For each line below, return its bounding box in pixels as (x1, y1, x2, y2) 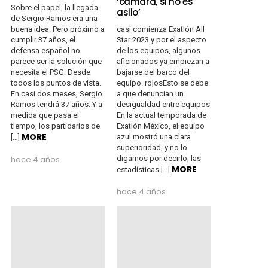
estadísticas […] (116, 165, 172, 174)
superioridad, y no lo (116, 142, 187, 152)
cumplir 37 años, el (11, 35, 75, 44)
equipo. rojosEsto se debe (116, 78, 208, 87)
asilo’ (116, 5, 141, 19)
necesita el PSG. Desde (11, 67, 90, 77)
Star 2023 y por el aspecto (116, 35, 206, 44)
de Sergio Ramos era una (11, 13, 98, 23)
